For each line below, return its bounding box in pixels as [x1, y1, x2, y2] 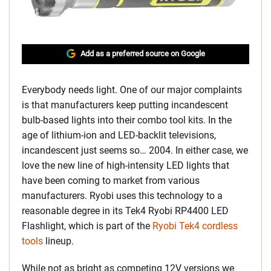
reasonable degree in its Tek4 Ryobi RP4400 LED [22, 204, 229, 217]
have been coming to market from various [22, 174, 200, 186]
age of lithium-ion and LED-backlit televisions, [22, 129, 216, 141]
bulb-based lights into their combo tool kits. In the [22, 114, 232, 126]
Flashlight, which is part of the [22, 220, 152, 232]
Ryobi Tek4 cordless [152, 220, 238, 232]
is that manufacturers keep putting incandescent [22, 99, 228, 111]
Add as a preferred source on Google [80, 48, 205, 58]
